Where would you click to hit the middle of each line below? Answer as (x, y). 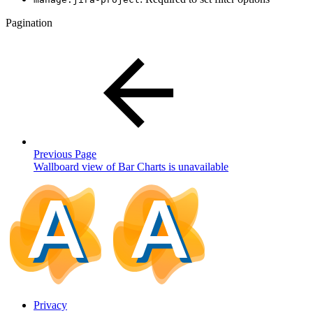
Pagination (29, 23)
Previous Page (65, 154)
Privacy (50, 305)
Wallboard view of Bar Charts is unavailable (131, 167)
